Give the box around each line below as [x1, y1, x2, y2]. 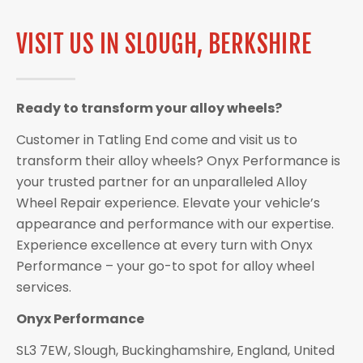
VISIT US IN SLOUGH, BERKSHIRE [16, 29, 312, 60]
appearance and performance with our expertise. [16, 214, 334, 233]
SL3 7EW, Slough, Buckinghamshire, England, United [16, 340, 335, 360]
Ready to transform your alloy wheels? [16, 98, 282, 117]
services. [16, 277, 71, 297]
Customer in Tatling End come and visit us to [16, 130, 297, 149]
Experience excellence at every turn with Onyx [16, 235, 313, 254]
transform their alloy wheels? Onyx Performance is [16, 151, 340, 170]
